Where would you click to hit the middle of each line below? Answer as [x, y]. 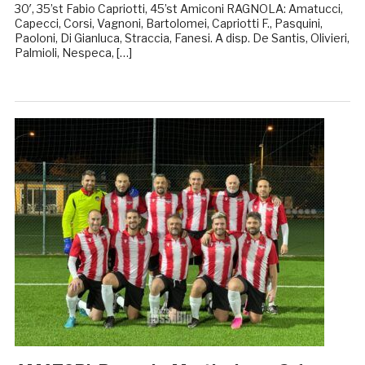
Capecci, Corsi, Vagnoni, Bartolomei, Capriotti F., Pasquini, [168, 24]
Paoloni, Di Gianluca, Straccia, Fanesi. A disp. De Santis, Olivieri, [182, 38]
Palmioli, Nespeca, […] [73, 53]
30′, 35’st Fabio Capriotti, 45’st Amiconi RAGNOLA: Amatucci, [178, 9]
